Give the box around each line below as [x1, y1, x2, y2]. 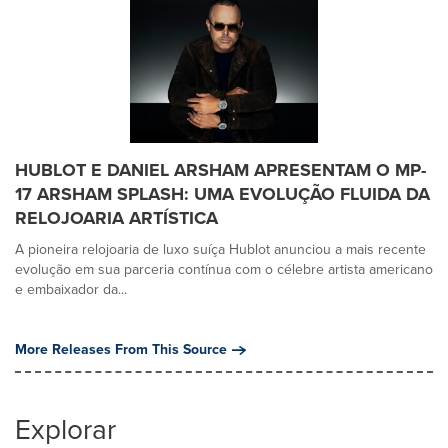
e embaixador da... [15, 278, 127, 300]
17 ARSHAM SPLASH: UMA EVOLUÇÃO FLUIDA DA [15, 180, 430, 207]
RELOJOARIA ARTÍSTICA [15, 204, 218, 231]
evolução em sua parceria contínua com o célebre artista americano [15, 258, 433, 280]
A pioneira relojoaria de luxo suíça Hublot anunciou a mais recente [15, 238, 426, 260]
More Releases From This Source [15, 338, 227, 360]
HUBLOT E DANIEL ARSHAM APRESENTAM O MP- [15, 156, 426, 183]
